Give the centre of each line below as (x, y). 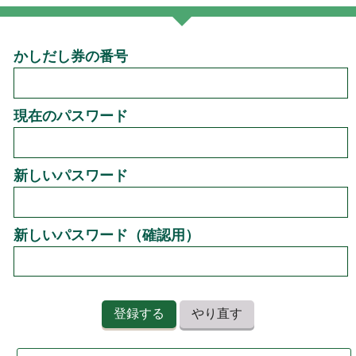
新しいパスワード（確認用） (107, 235)
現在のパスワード (71, 116)
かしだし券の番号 (71, 57)
